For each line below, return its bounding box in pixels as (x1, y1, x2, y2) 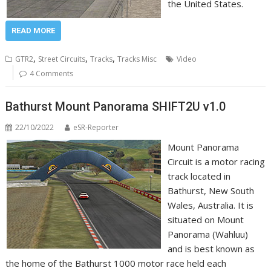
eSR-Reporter (73, 122, 119, 132)
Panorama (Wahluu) (167, 228, 248, 240)
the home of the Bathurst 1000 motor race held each (5, 257, 227, 269)
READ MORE (11, 25, 56, 35)
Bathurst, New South (167, 184, 254, 197)
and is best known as (167, 243, 255, 255)
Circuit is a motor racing (167, 155, 265, 168)
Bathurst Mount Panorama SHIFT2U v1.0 (5, 99, 226, 114)
